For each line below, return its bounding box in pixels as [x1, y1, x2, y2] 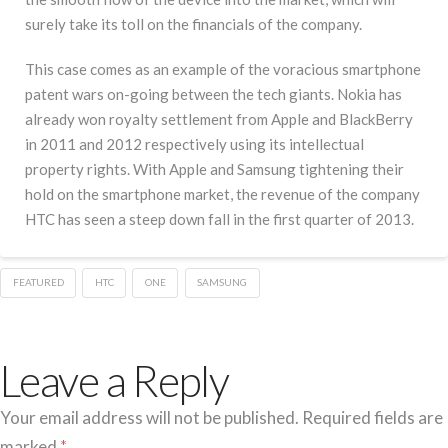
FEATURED [12, 275, 64, 288]
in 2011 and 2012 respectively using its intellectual [25, 134, 364, 153]
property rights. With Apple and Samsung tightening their [25, 159, 404, 178]
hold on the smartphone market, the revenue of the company [25, 184, 420, 203]
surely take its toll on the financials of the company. [25, 15, 362, 34]
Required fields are [302, 406, 443, 428]
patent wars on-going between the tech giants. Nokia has [25, 84, 402, 103]
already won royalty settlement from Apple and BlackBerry [25, 109, 413, 128]
